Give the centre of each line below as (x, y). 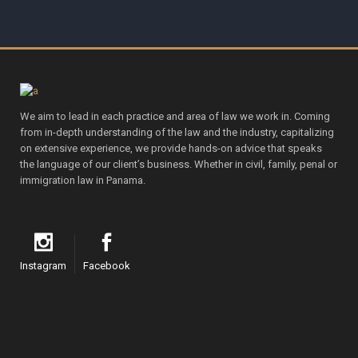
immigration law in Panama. (83, 180)
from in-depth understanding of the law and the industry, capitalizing (177, 132)
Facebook (107, 265)
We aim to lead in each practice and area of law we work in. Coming (175, 116)
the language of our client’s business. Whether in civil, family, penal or (179, 164)
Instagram (43, 265)
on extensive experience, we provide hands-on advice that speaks (171, 148)
